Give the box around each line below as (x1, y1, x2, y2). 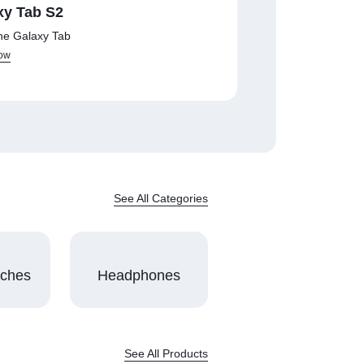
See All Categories (114, 192, 208, 206)
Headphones (97, 266, 180, 284)
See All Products (124, 347, 208, 361)
